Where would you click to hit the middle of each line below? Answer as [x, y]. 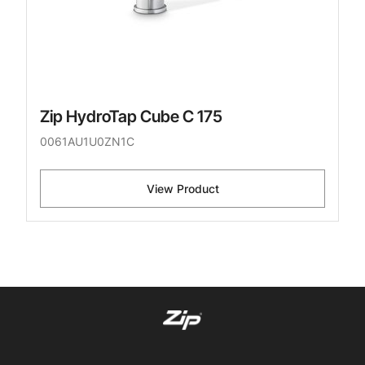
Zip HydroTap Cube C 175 [131, 117]
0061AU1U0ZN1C [87, 142]
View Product [182, 189]
